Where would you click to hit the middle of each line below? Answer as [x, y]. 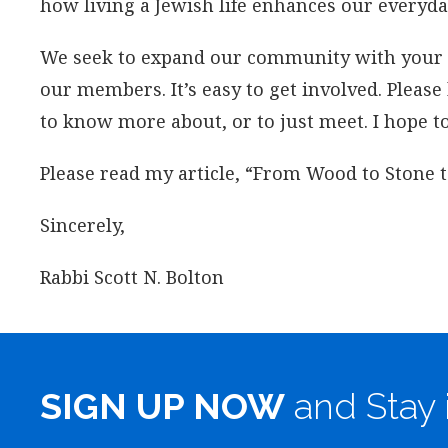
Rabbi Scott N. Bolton [132, 277]
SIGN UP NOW [162, 406]
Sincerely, [82, 225]
